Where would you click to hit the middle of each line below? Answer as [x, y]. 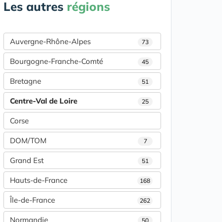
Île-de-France [32, 200]
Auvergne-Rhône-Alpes [50, 41]
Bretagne [26, 81]
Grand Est [27, 160]
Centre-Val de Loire [44, 101]
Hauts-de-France [39, 180]
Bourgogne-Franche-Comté [56, 61]
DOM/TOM [28, 140]
